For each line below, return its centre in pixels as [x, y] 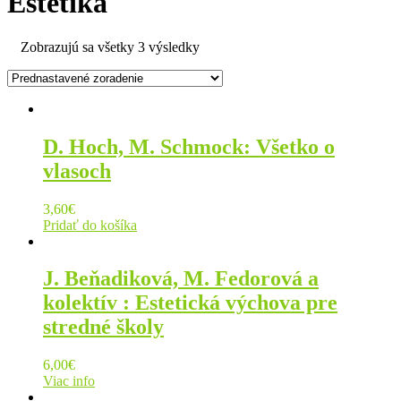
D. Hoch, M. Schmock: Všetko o [189, 146]
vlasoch [77, 171]
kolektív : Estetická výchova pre [190, 303]
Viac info [69, 381]
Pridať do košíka [90, 225]
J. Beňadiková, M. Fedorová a [181, 279]
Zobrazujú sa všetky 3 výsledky [110, 47]
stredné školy [103, 327]
